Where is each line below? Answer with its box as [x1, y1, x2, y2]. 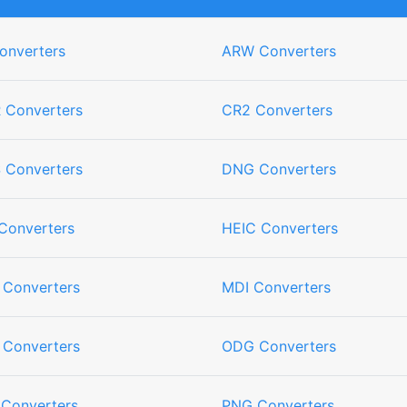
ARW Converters [222, 42, 336, 60]
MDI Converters [222, 278, 331, 296]
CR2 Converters [222, 101, 333, 119]
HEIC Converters [222, 219, 338, 237]
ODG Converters [222, 337, 336, 355]
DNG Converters [222, 160, 336, 178]
